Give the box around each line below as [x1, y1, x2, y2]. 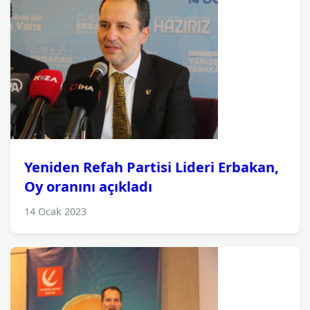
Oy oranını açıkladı [24, 177, 152, 196]
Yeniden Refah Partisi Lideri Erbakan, [24, 158, 279, 176]
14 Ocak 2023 [24, 205, 86, 218]
